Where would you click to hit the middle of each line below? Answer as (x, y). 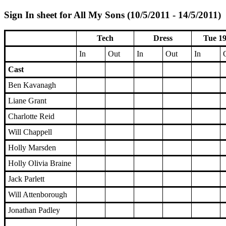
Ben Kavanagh (32, 85)
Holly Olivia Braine (40, 163)
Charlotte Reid (31, 117)
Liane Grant (27, 101)
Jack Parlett (26, 179)
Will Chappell (30, 132)
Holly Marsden (32, 148)
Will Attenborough (38, 195)
